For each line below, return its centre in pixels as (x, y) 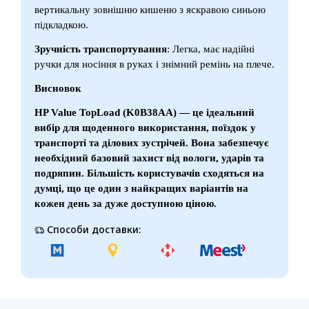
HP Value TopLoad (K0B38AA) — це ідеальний (144, 112)
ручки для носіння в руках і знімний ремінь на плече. (154, 64)
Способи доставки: (92, 229)
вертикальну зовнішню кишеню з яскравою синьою (150, 9)
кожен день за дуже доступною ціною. (126, 203)
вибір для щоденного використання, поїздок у (145, 127)
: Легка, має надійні (211, 49)
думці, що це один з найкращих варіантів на (141, 188)
